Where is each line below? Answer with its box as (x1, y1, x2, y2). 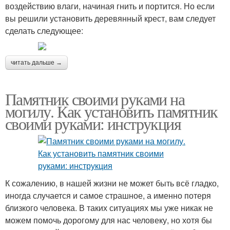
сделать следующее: (5, 25, 83, 36)
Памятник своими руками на (5, 88, 184, 110)
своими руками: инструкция (5, 112, 181, 135)
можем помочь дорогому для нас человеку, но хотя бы (5, 214, 212, 226)
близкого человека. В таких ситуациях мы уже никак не (5, 202, 213, 214)
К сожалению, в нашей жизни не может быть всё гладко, (5, 177, 219, 189)
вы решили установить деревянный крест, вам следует (5, 12, 216, 24)
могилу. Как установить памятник (5, 100, 218, 122)
